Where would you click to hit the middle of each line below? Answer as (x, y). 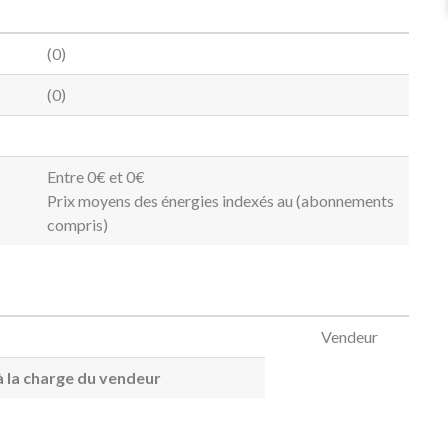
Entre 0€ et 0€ (96, 176)
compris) (77, 224)
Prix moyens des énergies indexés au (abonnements (220, 200)
